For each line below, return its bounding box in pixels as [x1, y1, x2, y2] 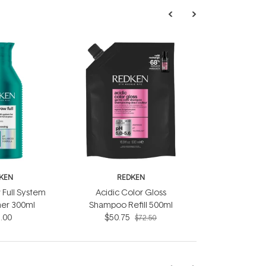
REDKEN [116, 172, 145, 182]
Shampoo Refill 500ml [88, 199, 173, 210]
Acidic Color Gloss [95, 186, 166, 198]
